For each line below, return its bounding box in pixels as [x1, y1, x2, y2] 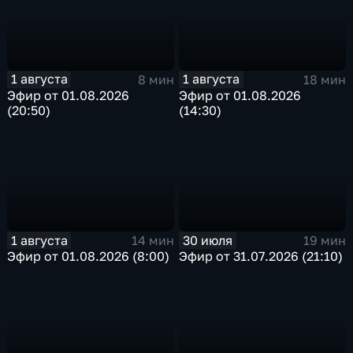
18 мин [303, 71, 346, 87]
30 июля [183, 232, 233, 248]
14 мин [131, 232, 174, 249]
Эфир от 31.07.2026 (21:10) [179, 248, 344, 265]
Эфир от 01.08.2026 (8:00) [7, 248, 170, 265]
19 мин [303, 232, 346, 249]
